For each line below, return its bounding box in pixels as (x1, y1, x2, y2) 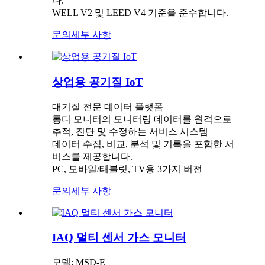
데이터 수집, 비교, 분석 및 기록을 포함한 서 (52, 138, 234, 149)
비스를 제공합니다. (52, 151, 132, 161)
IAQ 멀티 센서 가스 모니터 (52, 231, 186, 244)
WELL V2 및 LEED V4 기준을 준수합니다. (52, 8, 228, 18)
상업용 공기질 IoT (52, 75, 143, 88)
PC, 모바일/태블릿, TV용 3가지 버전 (52, 163, 202, 174)
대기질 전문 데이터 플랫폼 (52, 101, 163, 112)
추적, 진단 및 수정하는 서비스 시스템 (52, 126, 208, 137)
